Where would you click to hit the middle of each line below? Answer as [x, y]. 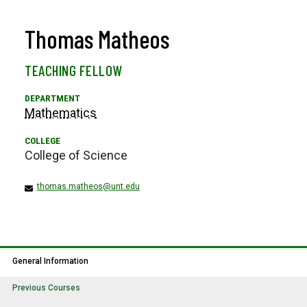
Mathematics [61, 113]
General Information [50, 261]
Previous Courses [46, 288]
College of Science [76, 156]
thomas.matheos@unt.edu [88, 187]
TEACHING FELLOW [74, 71]
